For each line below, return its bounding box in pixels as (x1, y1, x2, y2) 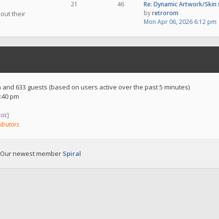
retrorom (152, 9, 178, 17)
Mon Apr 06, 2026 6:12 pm (144, 18, 217, 26)
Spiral (63, 149, 81, 158)
